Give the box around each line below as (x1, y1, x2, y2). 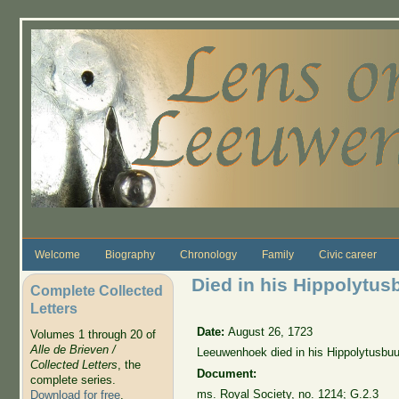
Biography (104, 248, 155, 261)
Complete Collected (29, 281, 163, 298)
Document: (197, 366, 261, 380)
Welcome (34, 248, 80, 261)
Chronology (179, 248, 237, 261)
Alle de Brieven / (29, 343, 116, 357)
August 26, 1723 (228, 324, 313, 338)
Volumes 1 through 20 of (29, 328, 156, 342)
